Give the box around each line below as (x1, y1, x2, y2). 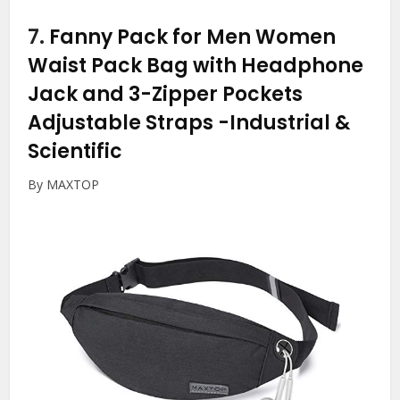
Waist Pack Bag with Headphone (28, 52, 364, 80)
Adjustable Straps (28, 109, 219, 137)
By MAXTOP (28, 176, 100, 194)
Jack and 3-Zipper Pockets (28, 80, 304, 109)
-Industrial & (218, 109, 351, 137)
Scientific (28, 137, 123, 166)
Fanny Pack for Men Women (49, 23, 337, 52)
